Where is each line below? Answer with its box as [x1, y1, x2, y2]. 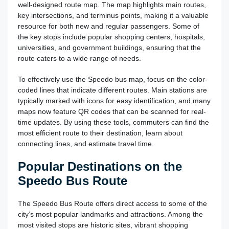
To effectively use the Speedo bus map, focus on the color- [18, 75, 208, 83]
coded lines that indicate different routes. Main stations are [18, 85, 207, 94]
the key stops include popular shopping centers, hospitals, [18, 32, 205, 41]
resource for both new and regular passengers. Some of [18, 21, 199, 30]
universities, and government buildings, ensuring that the [18, 43, 201, 52]
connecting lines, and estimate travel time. [18, 139, 154, 148]
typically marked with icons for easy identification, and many [18, 96, 211, 105]
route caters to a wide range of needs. [18, 54, 141, 62]
